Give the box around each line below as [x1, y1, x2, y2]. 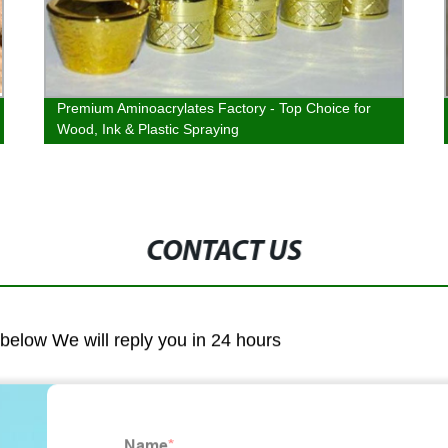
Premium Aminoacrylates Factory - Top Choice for [57, 100, 371, 116]
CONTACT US [146, 238, 303, 267]
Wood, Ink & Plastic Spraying [57, 121, 239, 137]
